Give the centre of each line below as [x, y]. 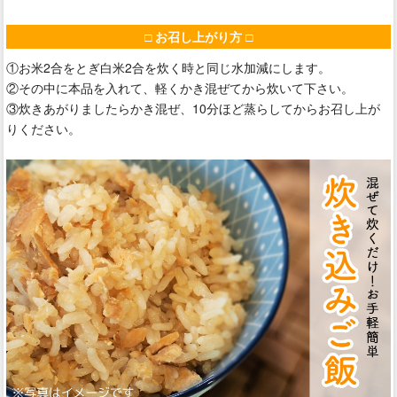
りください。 [43, 128]
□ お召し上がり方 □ [198, 36]
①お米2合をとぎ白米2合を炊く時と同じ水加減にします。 [168, 67]
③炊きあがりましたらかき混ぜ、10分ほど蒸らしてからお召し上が [193, 108]
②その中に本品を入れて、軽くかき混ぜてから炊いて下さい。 [180, 88]
